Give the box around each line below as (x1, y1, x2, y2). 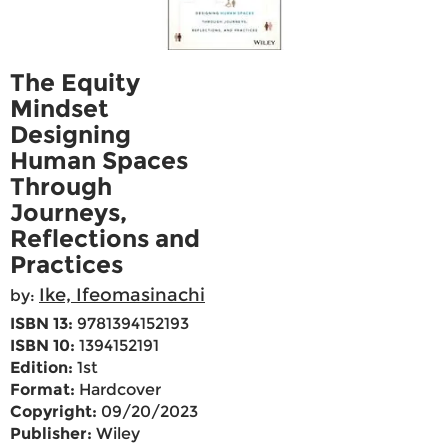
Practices (10, 250, 123, 280)
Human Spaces (10, 146, 188, 176)
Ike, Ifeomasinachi (39, 284, 205, 307)
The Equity (10, 68, 140, 98)
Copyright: (10, 402, 97, 422)
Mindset (10, 94, 109, 124)
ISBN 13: (10, 314, 73, 334)
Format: (10, 380, 75, 400)
